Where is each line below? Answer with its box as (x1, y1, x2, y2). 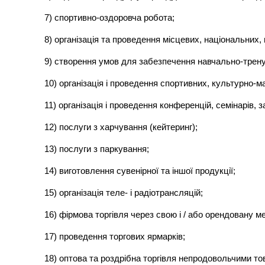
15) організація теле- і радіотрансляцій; (44, 188, 203, 198)
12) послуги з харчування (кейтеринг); (44, 122, 198, 132)
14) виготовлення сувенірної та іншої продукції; (44, 166, 236, 176)
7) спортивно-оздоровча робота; (44, 12, 175, 23)
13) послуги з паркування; (44, 144, 150, 154)
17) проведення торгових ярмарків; (44, 231, 186, 242)
